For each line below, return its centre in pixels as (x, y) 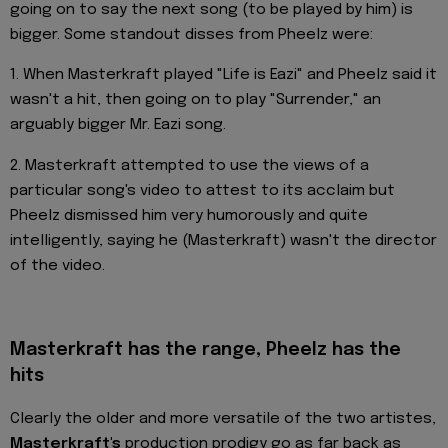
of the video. (57, 265)
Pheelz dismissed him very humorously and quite (189, 215)
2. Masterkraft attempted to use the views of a (189, 165)
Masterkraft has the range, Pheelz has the (205, 350)
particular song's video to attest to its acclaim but (202, 190)
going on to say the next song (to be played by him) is (211, 10)
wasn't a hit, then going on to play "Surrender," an (195, 100)
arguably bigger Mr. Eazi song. (118, 125)
